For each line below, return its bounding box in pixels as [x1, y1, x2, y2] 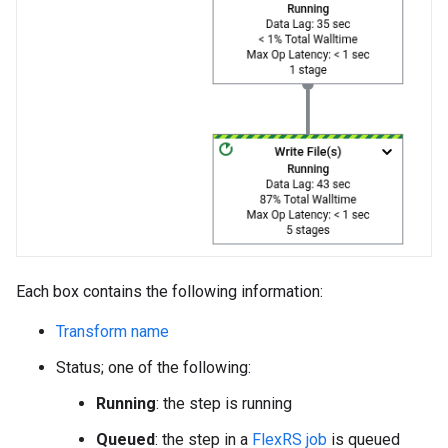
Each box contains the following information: [16, 281, 323, 301]
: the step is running [156, 393, 292, 413]
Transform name [56, 321, 169, 341]
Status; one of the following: [56, 357, 251, 377]
